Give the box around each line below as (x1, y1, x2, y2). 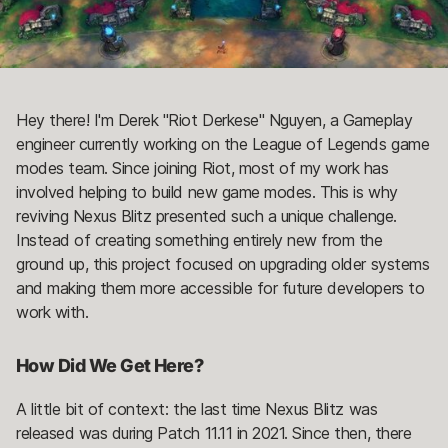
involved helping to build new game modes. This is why (16, 182, 398, 203)
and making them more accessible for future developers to (16, 278, 425, 299)
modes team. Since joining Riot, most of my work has (16, 158, 389, 179)
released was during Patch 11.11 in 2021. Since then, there (16, 423, 412, 444)
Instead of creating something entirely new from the (16, 230, 383, 251)
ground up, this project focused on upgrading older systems (16, 254, 430, 275)
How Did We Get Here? (16, 355, 204, 377)
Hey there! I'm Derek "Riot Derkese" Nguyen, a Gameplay (16, 110, 413, 131)
